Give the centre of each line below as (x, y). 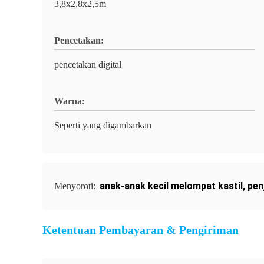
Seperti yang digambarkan (103, 125)
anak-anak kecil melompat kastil (171, 186)
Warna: (70, 101)
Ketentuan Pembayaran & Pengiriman (141, 230)
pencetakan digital (88, 65)
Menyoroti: (76, 186)
